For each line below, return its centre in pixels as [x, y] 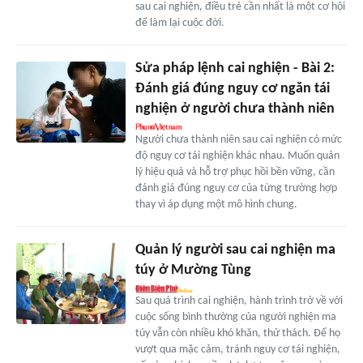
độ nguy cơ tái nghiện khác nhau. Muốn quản [237, 156]
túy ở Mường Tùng [193, 270]
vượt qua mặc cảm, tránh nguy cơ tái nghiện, [237, 349]
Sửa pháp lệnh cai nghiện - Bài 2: [235, 68]
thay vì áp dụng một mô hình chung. [216, 204]
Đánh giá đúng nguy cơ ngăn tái [232, 88]
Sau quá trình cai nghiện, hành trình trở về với [239, 301]
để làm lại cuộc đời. [179, 23]
